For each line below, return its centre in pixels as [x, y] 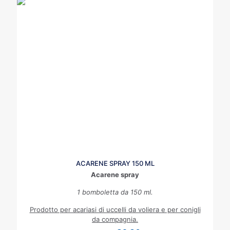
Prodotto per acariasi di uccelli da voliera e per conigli [115, 209]
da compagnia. [115, 219]
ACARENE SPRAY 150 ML [115, 163]
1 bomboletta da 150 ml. [115, 192]
